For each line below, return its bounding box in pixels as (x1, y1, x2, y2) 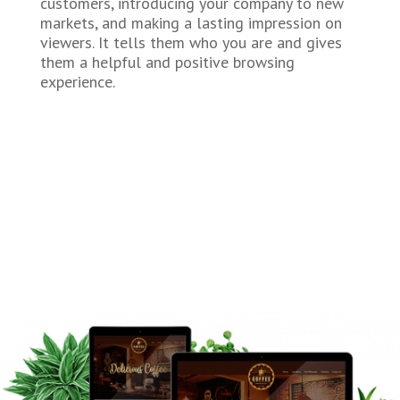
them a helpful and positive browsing (39, 51, 295, 72)
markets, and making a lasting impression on (39, 12, 342, 33)
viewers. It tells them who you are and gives (39, 31, 342, 53)
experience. (39, 71, 115, 92)
